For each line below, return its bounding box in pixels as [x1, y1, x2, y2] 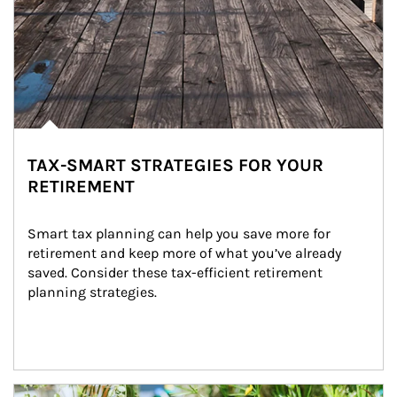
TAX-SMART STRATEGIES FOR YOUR [27, 155, 323, 175]
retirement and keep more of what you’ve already [27, 245, 345, 261]
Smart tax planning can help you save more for [27, 225, 334, 242]
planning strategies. [27, 284, 157, 300]
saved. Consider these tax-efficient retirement [27, 264, 326, 281]
